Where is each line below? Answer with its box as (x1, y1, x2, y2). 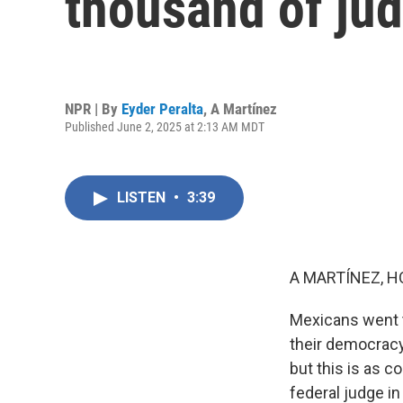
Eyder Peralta (121, 99, 203, 118)
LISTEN (117, 189, 169, 206)
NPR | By (65, 99, 121, 118)
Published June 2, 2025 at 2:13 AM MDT (65, 119, 264, 134)
